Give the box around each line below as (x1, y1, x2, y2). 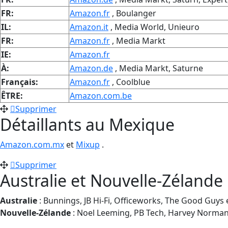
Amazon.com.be (70, 90, 132, 101)
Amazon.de (70, 62, 113, 74)
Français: (1, 76, 38, 88)
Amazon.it (70, 21, 108, 33)
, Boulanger (110, 7, 156, 19)
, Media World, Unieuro (108, 21, 199, 33)
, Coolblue (110, 76, 150, 88)
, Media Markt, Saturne (113, 62, 203, 74)
